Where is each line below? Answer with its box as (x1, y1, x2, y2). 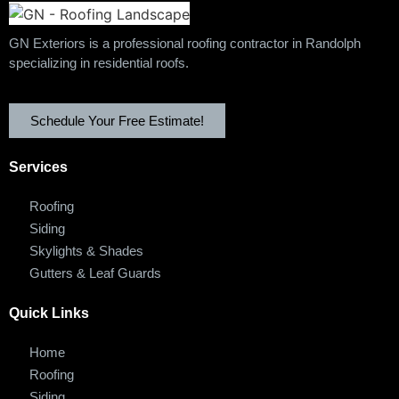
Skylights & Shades (28, 243, 143, 259)
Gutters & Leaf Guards (28, 265, 161, 281)
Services (9, 159, 68, 175)
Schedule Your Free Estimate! (30, 113, 204, 129)
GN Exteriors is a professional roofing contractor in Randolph (9, 35, 361, 51)
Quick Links (9, 305, 89, 322)
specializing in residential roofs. (9, 54, 189, 70)
